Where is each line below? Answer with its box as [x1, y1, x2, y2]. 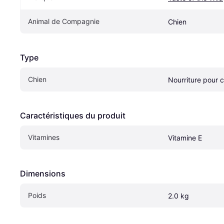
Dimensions [20, 168, 65, 178]
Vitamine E [168, 133, 202, 142]
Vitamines [28, 132, 59, 141]
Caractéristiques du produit [20, 110, 125, 120]
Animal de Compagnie [28, 16, 99, 25]
